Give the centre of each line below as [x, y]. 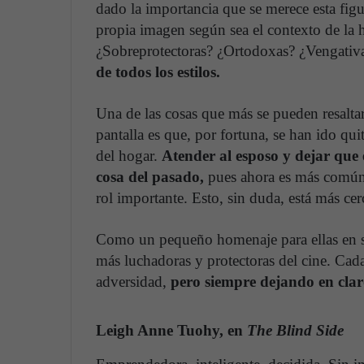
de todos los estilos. [158, 72]
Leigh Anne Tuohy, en [171, 331]
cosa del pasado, [150, 177]
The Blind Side [295, 331]
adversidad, [131, 282]
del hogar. [129, 156]
